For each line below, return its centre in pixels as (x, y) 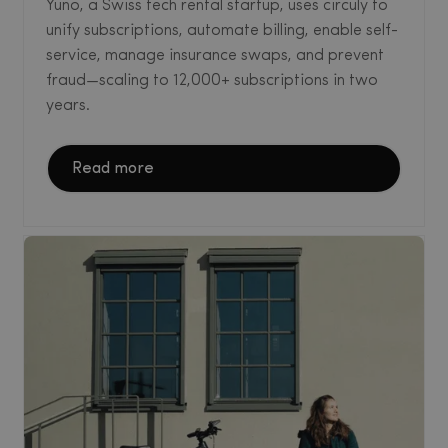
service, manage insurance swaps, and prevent (215, 55)
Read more (113, 168)
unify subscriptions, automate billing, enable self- (222, 30)
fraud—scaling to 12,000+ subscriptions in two (212, 80)
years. (68, 105)
